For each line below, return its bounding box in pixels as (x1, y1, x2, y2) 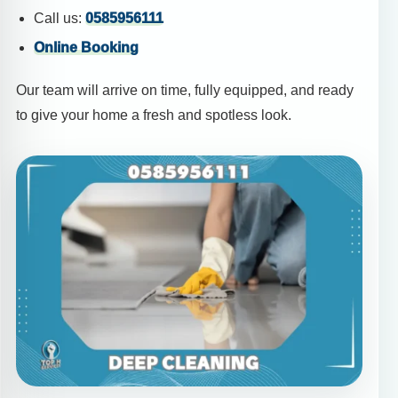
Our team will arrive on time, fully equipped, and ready (16, 83, 354, 99)
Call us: (34, 10, 85, 26)
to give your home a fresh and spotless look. (16, 107, 291, 123)
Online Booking (34, 40, 139, 56)
